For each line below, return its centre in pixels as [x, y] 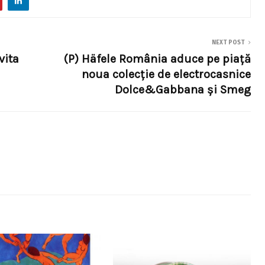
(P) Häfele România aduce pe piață [157, 59]
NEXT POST [228, 43]
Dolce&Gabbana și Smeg [183, 90]
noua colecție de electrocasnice [166, 75]
